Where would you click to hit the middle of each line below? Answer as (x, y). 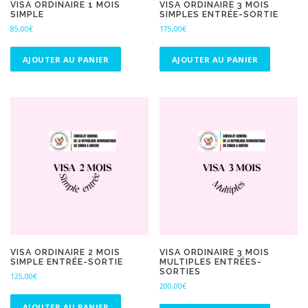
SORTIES (180, 272)
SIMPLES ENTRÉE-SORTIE (219, 14)
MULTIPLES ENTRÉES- (211, 262)
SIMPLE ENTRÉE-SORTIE (67, 262)
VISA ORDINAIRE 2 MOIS (65, 252)
